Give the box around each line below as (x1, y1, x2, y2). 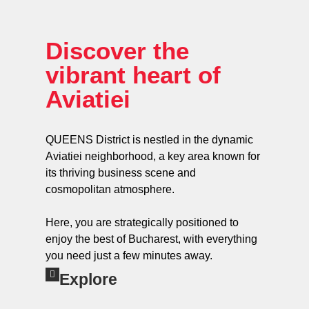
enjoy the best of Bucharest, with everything (46, 232, 257, 245)
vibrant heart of (46, 61, 221, 88)
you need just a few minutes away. (46, 249, 215, 261)
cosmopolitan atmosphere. (46, 183, 175, 195)
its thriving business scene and (46, 166, 196, 179)
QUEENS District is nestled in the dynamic (46, 133, 253, 146)
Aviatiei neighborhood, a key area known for (46, 150, 260, 162)
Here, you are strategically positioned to (46, 216, 239, 228)
